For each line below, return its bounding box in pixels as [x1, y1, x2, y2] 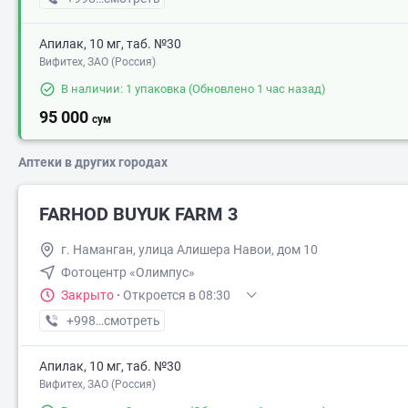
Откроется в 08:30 [123, 288, 230, 302]
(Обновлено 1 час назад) [186, 82, 326, 96]
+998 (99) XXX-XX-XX [66, 313, 189, 328]
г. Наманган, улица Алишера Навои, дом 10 [61, 242, 318, 257]
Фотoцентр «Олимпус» [61, 265, 195, 280]
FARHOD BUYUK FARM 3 [39, 203, 238, 225]
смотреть [104, 313, 160, 328]
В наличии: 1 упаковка [61, 82, 186, 96]
